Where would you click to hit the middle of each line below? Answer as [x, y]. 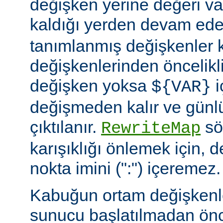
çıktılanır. [65, 127]
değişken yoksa [91, 86]
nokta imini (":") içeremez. [125, 168]
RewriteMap [151, 129]
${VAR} [181, 87]
